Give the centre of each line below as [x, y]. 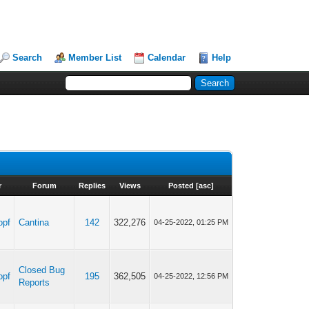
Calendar [167, 58]
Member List [95, 58]
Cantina [34, 222]
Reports [34, 282]
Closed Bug [42, 270]
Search [28, 58]
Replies [92, 186]
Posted [181, 186]
